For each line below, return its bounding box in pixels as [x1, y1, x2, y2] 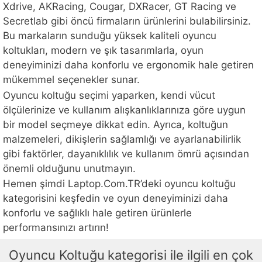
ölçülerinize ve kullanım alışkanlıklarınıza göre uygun [3, 104, 246, 116]
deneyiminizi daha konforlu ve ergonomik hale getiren [3, 59, 254, 71]
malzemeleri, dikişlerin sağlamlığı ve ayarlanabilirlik [3, 133, 241, 145]
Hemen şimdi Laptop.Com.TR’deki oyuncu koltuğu [3, 178, 236, 190]
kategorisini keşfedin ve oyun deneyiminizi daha [3, 192, 228, 205]
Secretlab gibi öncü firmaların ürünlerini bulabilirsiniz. [3, 15, 251, 27]
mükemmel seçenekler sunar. [3, 74, 140, 86]
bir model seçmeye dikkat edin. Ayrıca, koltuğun [3, 118, 228, 130]
